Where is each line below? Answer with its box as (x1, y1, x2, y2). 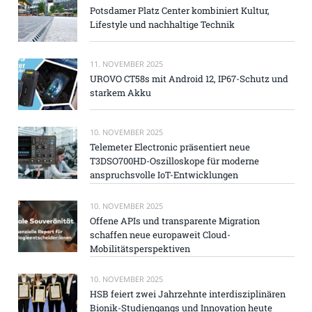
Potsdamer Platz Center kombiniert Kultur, (90, 3, 270, 17)
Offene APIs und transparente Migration (90, 214, 260, 227)
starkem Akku (90, 86, 151, 100)
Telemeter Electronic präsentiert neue (90, 141, 250, 154)
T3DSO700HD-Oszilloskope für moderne (90, 155, 259, 168)
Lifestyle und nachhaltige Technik (90, 17, 235, 31)
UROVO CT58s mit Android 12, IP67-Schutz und (90, 72, 288, 86)
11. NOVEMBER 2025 (90, 58, 163, 70)
